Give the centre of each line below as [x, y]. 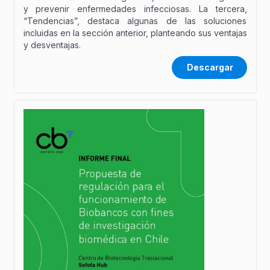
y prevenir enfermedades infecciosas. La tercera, [135, 9]
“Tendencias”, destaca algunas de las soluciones [135, 21]
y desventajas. [52, 45]
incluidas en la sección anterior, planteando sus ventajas [135, 33]
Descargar [210, 67]
